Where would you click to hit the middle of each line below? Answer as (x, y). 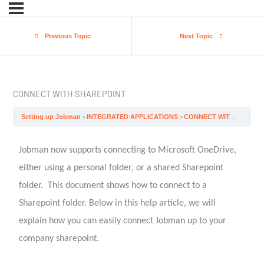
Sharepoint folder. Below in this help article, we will (117, 203)
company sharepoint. (59, 238)
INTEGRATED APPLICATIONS (133, 116)
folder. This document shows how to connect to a (113, 185)
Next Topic (196, 36)
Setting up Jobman (52, 116)
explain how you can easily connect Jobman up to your (122, 221)
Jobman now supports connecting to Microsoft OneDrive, (127, 150)
